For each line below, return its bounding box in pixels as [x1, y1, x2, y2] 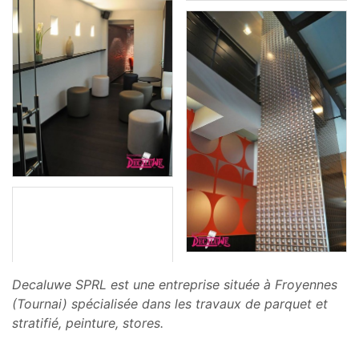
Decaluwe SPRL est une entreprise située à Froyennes [12, 276, 337, 293]
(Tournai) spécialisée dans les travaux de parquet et [12, 296, 328, 313]
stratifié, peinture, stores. [12, 315, 163, 332]
